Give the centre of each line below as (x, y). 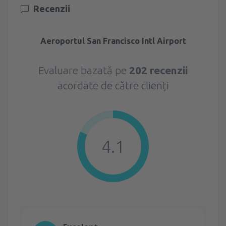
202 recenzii (158, 70)
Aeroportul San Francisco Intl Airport (113, 41)
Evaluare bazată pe (84, 70)
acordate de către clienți (113, 85)
